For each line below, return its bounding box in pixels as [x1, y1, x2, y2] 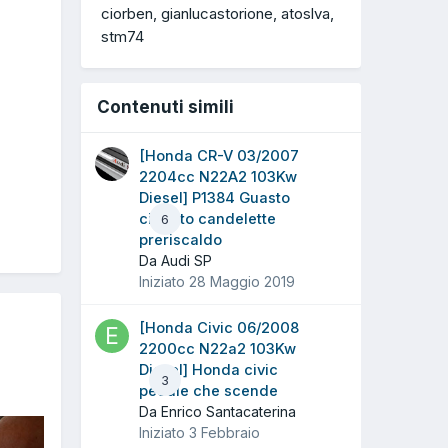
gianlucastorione [161, 4, 273, 24]
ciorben [101, 4, 153, 24]
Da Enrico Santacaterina [139, 403, 296, 421]
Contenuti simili [97, 97, 234, 118]
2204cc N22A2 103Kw [139, 168, 297, 187]
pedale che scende [139, 382, 278, 401]
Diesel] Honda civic [139, 361, 278, 380]
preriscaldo [139, 231, 222, 250]
